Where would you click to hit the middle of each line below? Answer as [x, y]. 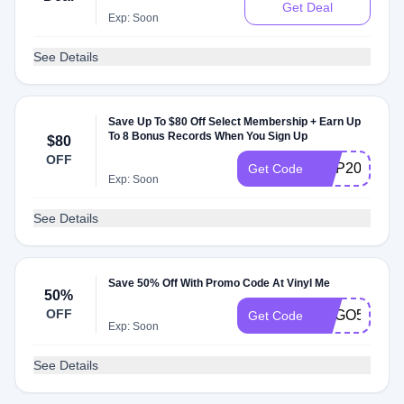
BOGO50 [343, 315]
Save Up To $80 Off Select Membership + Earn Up [235, 122]
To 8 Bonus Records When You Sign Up [208, 136]
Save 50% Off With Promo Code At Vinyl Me [220, 283]
